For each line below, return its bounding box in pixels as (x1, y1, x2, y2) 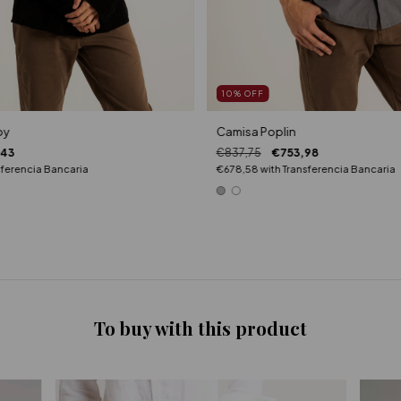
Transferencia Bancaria (282, 162, 396, 175)
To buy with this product (94, 315, 307, 340)
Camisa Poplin (216, 124, 296, 139)
